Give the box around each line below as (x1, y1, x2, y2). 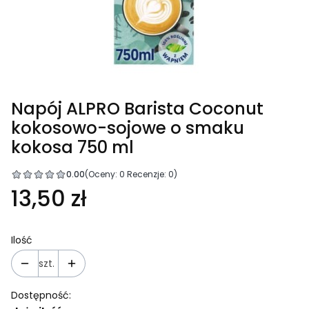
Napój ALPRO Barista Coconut (11, 96, 263, 121)
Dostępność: (11, 288, 71, 302)
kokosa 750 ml (11, 134, 134, 159)
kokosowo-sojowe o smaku (11, 115, 244, 140)
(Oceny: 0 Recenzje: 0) (85, 168, 177, 180)
